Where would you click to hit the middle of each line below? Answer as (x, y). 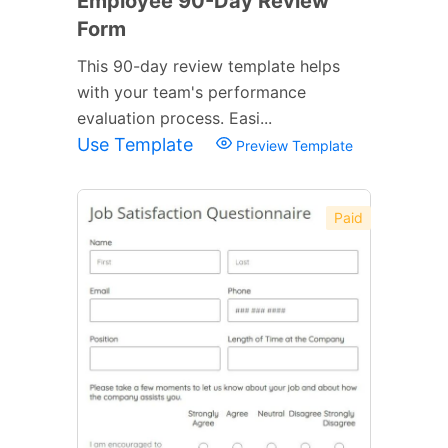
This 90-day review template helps (208, 65)
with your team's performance (191, 91)
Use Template (137, 144)
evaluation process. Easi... (174, 117)
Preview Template (292, 145)
